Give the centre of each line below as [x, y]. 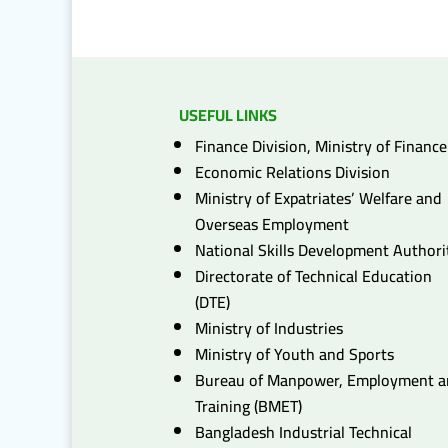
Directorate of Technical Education [314, 275]
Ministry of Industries [269, 327]
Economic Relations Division [293, 171]
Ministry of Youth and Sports [295, 353]
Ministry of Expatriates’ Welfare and [319, 197]
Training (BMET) [249, 405]
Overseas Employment [272, 223]
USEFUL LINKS [228, 114]
